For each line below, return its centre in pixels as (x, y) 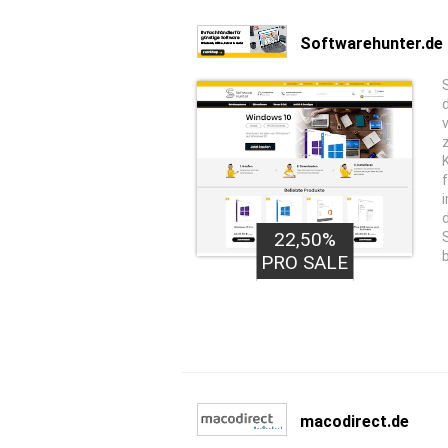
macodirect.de (354, 421)
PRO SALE (304, 262)
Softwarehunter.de (371, 43)
